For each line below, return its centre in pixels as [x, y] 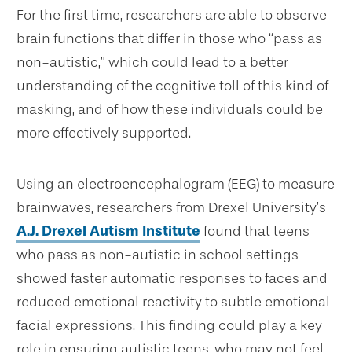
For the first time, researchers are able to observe [172, 15]
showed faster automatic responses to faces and [172, 279]
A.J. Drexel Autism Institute [108, 231]
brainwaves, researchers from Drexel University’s [171, 208]
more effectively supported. [104, 133]
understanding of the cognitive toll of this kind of [172, 86]
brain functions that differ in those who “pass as [169, 39]
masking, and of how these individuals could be [170, 110]
